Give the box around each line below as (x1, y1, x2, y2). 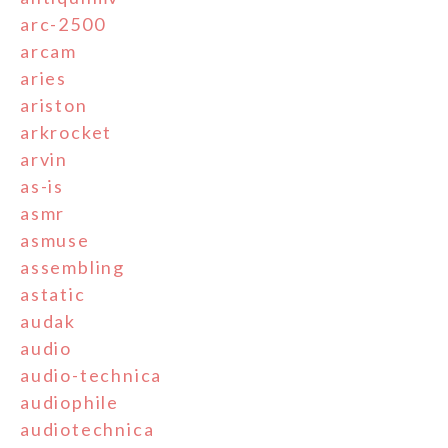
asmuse (20, 228, 90, 251)
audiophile (20, 390, 119, 413)
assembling (20, 255, 125, 278)
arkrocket (20, 120, 113, 143)
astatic (20, 282, 86, 305)
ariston (20, 93, 88, 116)
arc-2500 (20, 12, 106, 35)
